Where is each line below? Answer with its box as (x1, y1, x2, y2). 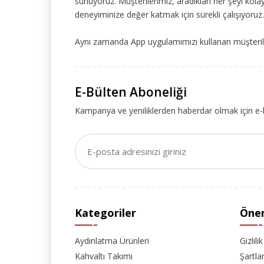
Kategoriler (75, 205, 136, 220)
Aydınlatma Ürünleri (75, 235, 149, 246)
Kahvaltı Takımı (75, 250, 133, 262)
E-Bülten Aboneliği (75, 83, 187, 100)
